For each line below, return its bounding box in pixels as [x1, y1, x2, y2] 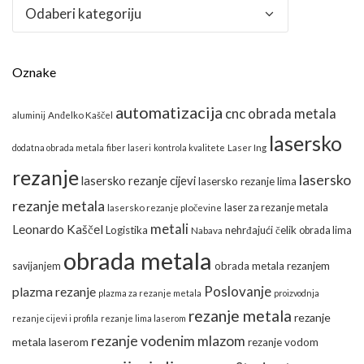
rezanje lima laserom [101, 313, 186, 324]
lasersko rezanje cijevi [81, 173, 196, 188]
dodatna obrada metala [12, 142, 104, 154]
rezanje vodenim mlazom [91, 332, 245, 350]
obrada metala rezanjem [214, 259, 330, 273]
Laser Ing [227, 142, 266, 154]
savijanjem [12, 260, 61, 273]
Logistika [106, 223, 148, 237]
